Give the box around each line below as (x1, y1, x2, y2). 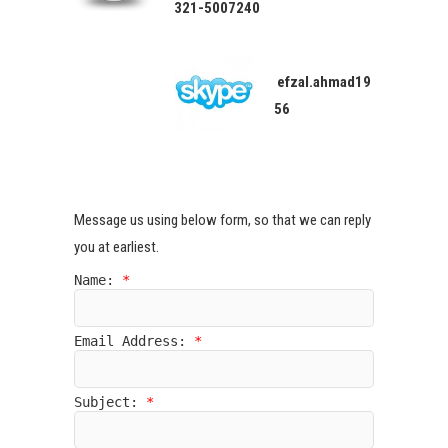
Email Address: (74, 333, 194, 350)
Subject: (74, 394, 146, 411)
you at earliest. (74, 238, 159, 257)
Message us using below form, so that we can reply (74, 211, 371, 230)
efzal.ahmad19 (274, 73, 371, 92)
